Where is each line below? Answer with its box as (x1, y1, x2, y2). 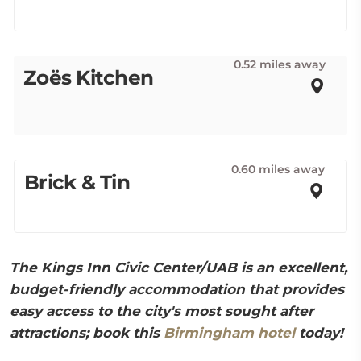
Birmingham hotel (164, 325, 295, 341)
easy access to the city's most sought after (10, 303, 313, 319)
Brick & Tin (24, 170, 130, 194)
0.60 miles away (231, 162, 325, 176)
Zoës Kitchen (23, 65, 154, 89)
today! (295, 325, 343, 341)
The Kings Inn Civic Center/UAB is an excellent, (10, 259, 347, 276)
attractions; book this (10, 325, 164, 341)
